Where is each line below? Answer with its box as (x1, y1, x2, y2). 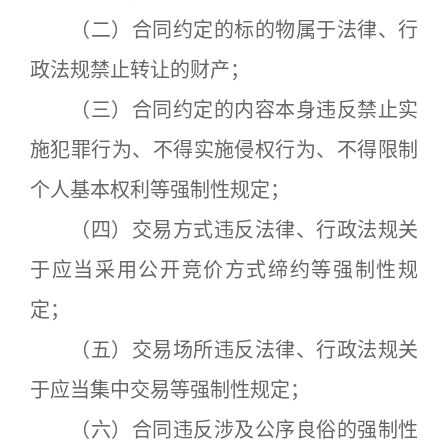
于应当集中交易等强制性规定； (30, 378, 310, 402)
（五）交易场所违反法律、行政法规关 (30, 338, 418, 362)
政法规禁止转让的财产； (30, 58, 250, 82)
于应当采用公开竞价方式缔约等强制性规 (30, 258, 418, 282)
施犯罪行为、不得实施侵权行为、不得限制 (30, 138, 418, 162)
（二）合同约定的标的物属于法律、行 (30, 18, 418, 42)
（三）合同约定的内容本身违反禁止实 (30, 98, 418, 122)
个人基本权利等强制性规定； (30, 178, 290, 202)
